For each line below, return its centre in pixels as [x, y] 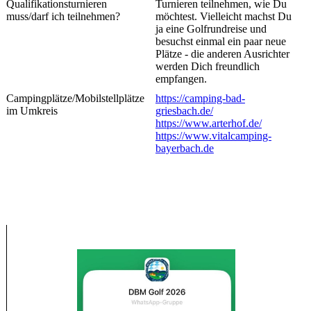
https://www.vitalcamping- [213, 136]
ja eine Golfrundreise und [211, 29]
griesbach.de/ [184, 111]
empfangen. [182, 79]
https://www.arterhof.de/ [208, 124]
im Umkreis [32, 111]
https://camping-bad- [200, 99]
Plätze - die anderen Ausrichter [222, 54]
